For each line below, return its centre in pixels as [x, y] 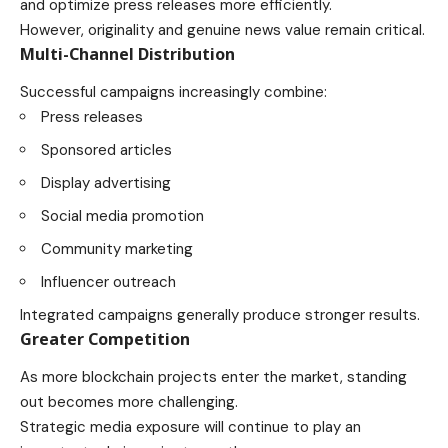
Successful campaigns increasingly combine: [173, 91]
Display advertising [106, 182]
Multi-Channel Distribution [127, 53]
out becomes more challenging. [129, 402]
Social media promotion [122, 215]
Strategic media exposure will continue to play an [190, 427]
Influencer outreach [108, 281]
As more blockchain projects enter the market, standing [213, 377]
